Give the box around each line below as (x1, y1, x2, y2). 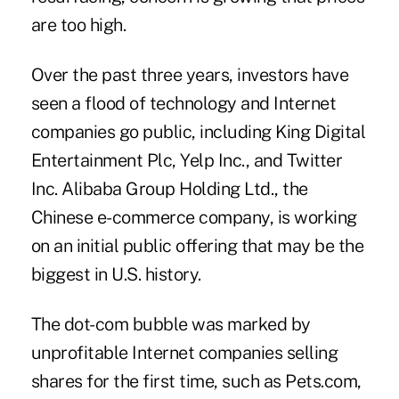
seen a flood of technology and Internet (30, 93, 337, 115)
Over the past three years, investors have (30, 64, 349, 86)
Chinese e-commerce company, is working (30, 207, 357, 229)
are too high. (30, 14, 126, 37)
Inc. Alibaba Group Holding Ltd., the (30, 178, 308, 200)
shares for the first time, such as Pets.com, (30, 370, 362, 393)
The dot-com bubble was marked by (30, 313, 311, 336)
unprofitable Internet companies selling (30, 342, 338, 364)
